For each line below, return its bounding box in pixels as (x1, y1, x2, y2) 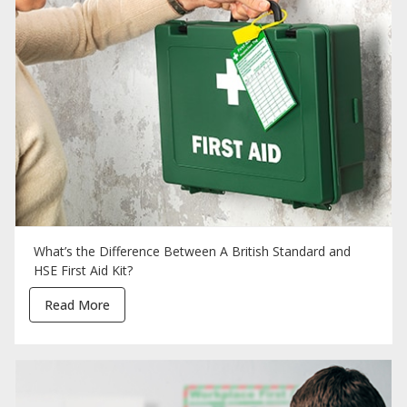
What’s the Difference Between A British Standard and (33, 243, 351, 261)
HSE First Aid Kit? (33, 262, 133, 280)
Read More (45, 296, 110, 314)
